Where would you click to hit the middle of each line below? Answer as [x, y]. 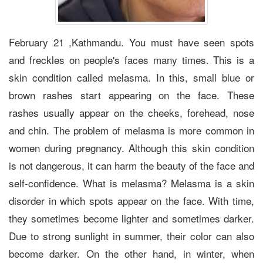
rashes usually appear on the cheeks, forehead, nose [131, 112]
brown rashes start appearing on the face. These [131, 95]
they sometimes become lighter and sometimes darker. [131, 218]
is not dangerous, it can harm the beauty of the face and [131, 165]
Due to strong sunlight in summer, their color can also [131, 235]
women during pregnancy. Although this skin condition [131, 147]
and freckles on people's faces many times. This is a [131, 59]
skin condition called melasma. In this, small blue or [131, 77]
